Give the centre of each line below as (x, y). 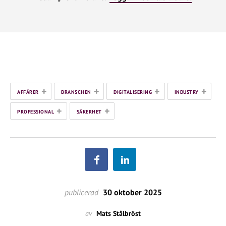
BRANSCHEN (76, 92)
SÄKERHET (89, 112)
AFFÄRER (28, 92)
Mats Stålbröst (119, 213)
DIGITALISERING (133, 92)
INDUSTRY (186, 92)
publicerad (81, 192)
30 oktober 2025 (131, 192)
